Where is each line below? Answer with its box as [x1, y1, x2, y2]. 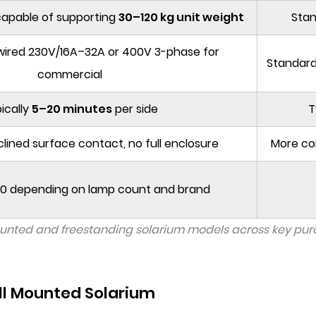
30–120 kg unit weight [119, 9, 244, 25]
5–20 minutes [32, 101, 112, 117]
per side [112, 101, 158, 117]
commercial [37, 66, 102, 83]
